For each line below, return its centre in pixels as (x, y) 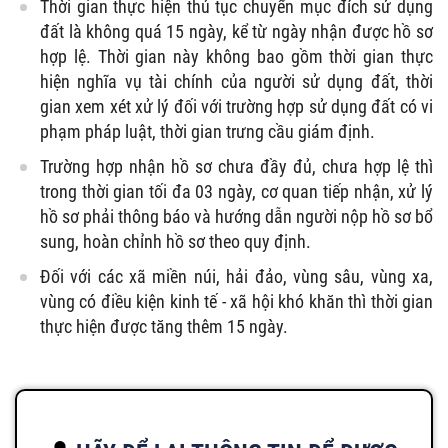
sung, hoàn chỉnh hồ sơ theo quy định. (175, 241)
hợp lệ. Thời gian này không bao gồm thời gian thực (236, 56)
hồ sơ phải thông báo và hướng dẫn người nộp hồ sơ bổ (236, 216)
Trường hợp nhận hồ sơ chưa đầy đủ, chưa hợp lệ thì (236, 166)
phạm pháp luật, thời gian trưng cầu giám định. (207, 131)
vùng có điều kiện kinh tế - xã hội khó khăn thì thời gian (236, 301)
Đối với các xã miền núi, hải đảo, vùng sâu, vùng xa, (236, 276)
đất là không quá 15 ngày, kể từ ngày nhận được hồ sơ (236, 31)
